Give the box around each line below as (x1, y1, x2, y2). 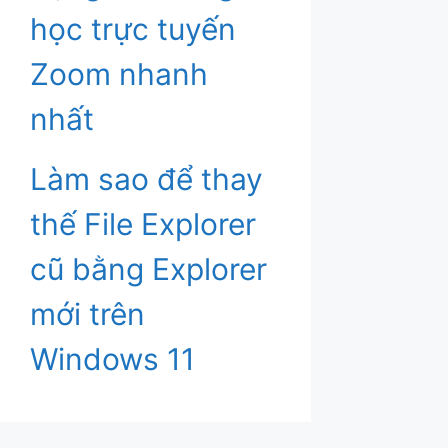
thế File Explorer (30, 205, 256, 242)
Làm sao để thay (30, 160, 263, 197)
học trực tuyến (30, 10, 236, 47)
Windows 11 (30, 340, 195, 377)
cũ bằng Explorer (30, 250, 267, 287)
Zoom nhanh (30, 55, 208, 92)
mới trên (30, 295, 145, 332)
